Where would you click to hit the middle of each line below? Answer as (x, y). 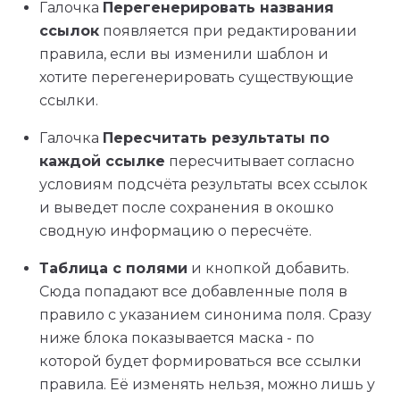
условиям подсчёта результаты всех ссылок (204, 184)
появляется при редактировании (228, 31)
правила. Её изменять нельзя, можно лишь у (207, 384)
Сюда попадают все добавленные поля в (193, 292)
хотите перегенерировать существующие (196, 77)
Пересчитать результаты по (216, 138)
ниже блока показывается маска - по (177, 338)
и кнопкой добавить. (268, 268)
